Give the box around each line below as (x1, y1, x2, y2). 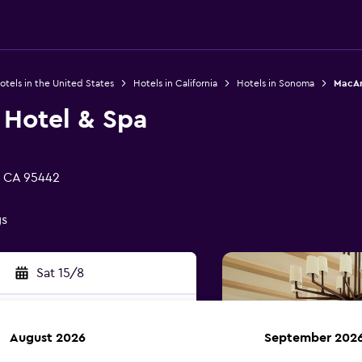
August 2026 (10, 331, 86, 344)
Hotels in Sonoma (236, 78, 314, 88)
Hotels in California (133, 78, 217, 88)
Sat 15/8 (36, 267, 84, 280)
